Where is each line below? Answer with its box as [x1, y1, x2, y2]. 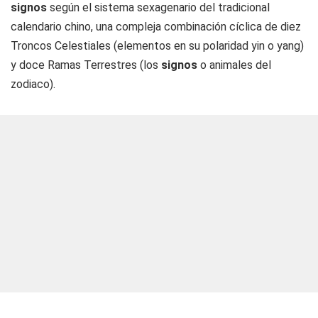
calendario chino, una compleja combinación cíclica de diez [11, 20, 301, 33]
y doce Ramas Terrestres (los [11, 58, 161, 72]
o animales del [197, 58, 271, 72]
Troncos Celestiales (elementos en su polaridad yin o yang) [11, 39, 304, 53]
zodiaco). [11, 77, 55, 91]
